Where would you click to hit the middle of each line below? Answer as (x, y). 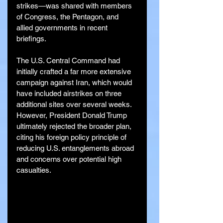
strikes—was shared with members (75, 5)
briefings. (31, 38)
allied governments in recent (63, 27)
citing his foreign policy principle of (72, 137)
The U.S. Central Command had (69, 60)
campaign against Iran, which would (75, 82)
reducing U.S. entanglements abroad (76, 148)
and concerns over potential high (70, 159)
